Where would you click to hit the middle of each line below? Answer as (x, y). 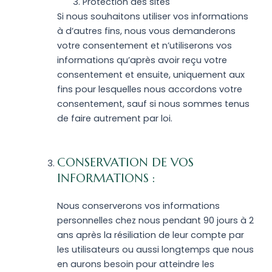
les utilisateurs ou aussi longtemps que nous (155, 250)
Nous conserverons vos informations (138, 206)
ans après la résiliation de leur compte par (150, 235)
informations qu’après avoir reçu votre (142, 60)
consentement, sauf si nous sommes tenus (153, 104)
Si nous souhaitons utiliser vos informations (152, 17)
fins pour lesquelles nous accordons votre (149, 90)
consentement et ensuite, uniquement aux (151, 75)
